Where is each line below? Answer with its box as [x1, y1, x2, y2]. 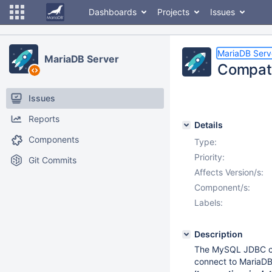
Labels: [194, 197, 223, 208]
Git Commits [29, 155, 76, 165]
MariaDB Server [44, 53, 119, 65]
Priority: [194, 152, 225, 162]
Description [194, 229, 243, 239]
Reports [29, 114, 59, 124]
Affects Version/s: [194, 167, 263, 177]
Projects [157, 7, 189, 17]
